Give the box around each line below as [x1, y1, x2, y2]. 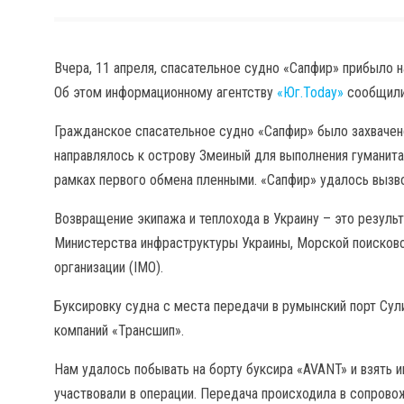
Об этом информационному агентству [54, 84, 277, 101]
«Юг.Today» [277, 84, 344, 101]
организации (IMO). [54, 259, 163, 276]
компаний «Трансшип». [54, 322, 184, 339]
